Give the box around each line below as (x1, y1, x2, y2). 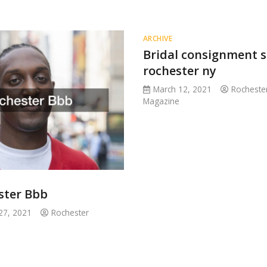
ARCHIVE (142, 33, 173, 44)
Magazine (142, 95, 179, 107)
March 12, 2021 (153, 83, 212, 95)
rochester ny (142, 63, 216, 79)
